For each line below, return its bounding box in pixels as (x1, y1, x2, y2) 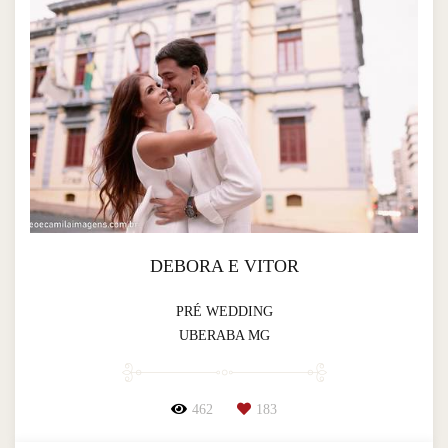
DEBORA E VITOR (149, 255, 299, 276)
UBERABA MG (178, 327, 270, 343)
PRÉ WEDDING (175, 303, 273, 319)
